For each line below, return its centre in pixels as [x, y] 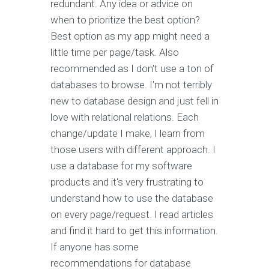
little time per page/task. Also [115, 53]
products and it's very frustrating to [127, 182]
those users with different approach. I [133, 150]
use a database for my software [121, 166]
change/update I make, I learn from [128, 134]
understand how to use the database [132, 198]
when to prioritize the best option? [125, 20]
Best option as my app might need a [130, 36]
